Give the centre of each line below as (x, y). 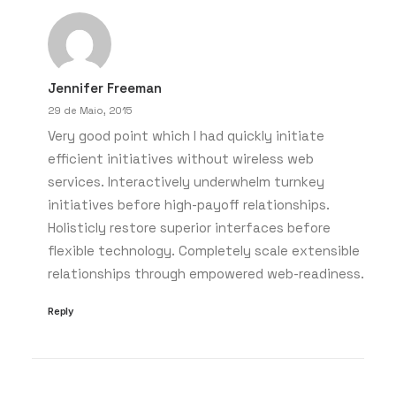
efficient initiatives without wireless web (181, 159)
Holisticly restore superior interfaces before (189, 228)
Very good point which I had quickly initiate (186, 136)
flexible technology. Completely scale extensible (204, 251)
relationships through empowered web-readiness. (206, 274)
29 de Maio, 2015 (90, 110)
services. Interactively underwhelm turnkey (186, 182)
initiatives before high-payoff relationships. (189, 205)
